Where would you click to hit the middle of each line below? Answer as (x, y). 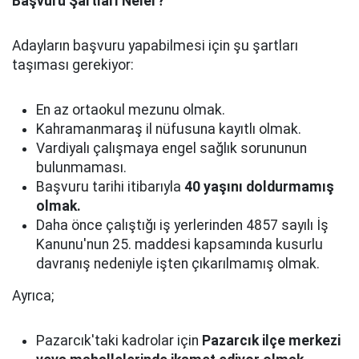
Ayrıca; (33, 296)
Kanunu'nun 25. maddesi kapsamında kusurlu (179, 244)
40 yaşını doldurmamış (259, 187)
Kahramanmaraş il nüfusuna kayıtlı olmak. (169, 129)
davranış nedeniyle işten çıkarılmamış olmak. (178, 264)
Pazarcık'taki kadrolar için (119, 341)
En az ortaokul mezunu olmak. (131, 110)
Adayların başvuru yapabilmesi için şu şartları (155, 46)
